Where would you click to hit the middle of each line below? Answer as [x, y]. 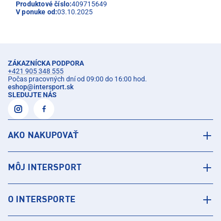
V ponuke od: [37, 12]
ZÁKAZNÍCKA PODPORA [46, 63]
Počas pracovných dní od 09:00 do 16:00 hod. [77, 79]
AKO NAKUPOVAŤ [43, 136]
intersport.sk [54, 87]
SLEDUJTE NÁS [32, 95]
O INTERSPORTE [42, 200]
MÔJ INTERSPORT [45, 168]
